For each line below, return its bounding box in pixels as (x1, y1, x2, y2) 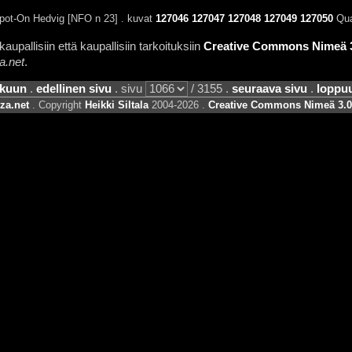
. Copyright (28, 99, 85, 112)
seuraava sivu (232, 82, 307, 96)
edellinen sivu (36, 82, 112, 96)
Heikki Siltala (84, 99, 148, 112)
